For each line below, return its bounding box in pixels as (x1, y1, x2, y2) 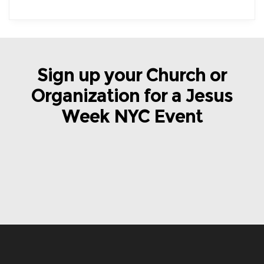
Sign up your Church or (37, 64, 227, 86)
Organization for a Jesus (31, 85, 233, 107)
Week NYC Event (61, 105, 203, 127)
